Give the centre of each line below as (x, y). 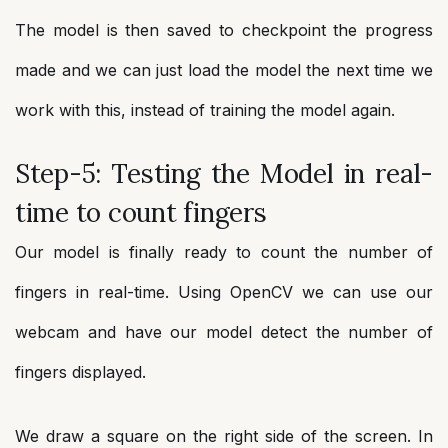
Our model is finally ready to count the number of (224, 252)
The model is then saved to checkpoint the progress (224, 30)
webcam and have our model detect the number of (224, 332)
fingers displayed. (80, 372)
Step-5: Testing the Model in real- (224, 174)
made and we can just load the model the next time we (224, 70)
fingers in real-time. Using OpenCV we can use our (224, 292)
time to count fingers (141, 213)
